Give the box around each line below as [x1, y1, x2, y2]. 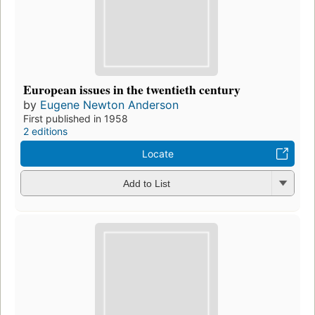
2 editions [23, 124, 67, 137]
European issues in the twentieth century [23, 79, 240, 98]
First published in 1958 [23, 112, 128, 124]
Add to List [122, 178, 170, 190]
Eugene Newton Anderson [40, 97, 179, 112]
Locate [141, 147, 174, 160]
